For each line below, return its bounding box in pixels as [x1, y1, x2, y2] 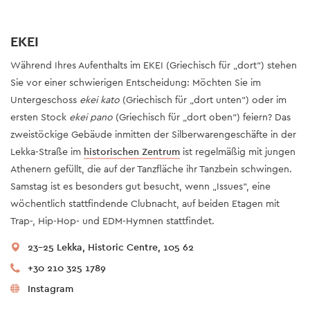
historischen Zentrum [84, 145, 180, 158]
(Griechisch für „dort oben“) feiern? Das [113, 111, 291, 124]
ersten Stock [10, 111, 69, 124]
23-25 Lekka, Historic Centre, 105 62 [28, 241, 194, 254]
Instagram [28, 282, 73, 295]
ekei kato [80, 93, 120, 107]
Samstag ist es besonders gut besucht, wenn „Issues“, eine [10, 180, 271, 193]
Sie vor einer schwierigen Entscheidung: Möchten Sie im [10, 76, 261, 89]
